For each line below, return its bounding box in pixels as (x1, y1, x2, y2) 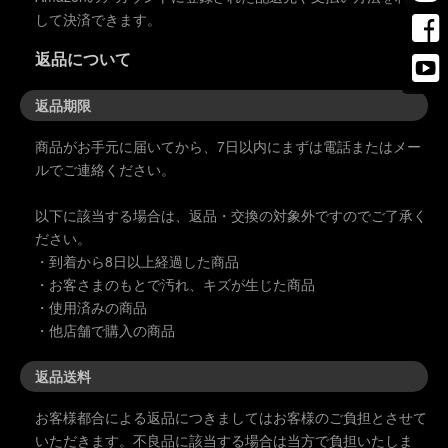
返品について (35, 47, 131, 71)
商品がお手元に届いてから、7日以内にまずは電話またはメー (35, 136, 421, 157)
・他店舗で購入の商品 (35, 320, 175, 341)
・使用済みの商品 (35, 297, 147, 318)
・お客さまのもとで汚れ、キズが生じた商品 (35, 274, 315, 295)
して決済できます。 (35, 9, 161, 30)
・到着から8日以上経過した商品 (35, 251, 239, 272)
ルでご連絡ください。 (35, 159, 175, 180)
